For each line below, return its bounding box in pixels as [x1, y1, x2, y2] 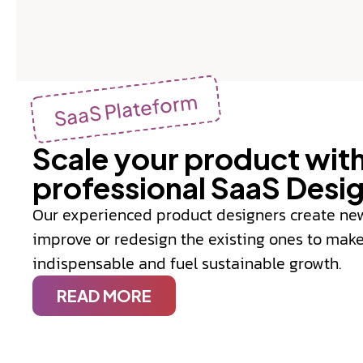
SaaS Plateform [52, 88, 199, 130]
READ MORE [57, 284, 152, 305]
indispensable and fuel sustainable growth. [32, 250, 341, 275]
